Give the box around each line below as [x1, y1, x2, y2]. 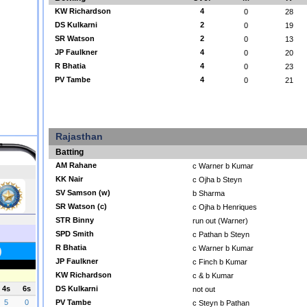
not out [193, 285, 215, 293]
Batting [56, 147, 84, 157]
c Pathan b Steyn [193, 230, 249, 238]
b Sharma [193, 189, 225, 197]
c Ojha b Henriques [193, 203, 257, 211]
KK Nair [56, 175, 83, 183]
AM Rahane [56, 161, 97, 169]
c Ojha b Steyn [193, 175, 242, 184]
